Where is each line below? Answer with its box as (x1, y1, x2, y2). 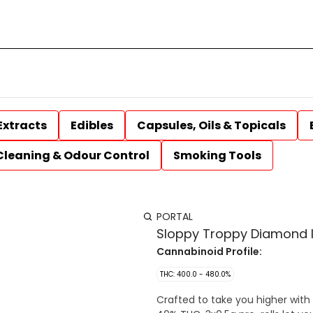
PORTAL (156, 210, 193, 224)
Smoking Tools (173, 147, 261, 163)
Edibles (71, 117, 113, 133)
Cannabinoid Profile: (156, 245, 262, 259)
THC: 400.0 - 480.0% (160, 269, 231, 279)
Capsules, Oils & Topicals (137, 117, 286, 133)
